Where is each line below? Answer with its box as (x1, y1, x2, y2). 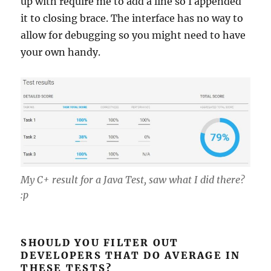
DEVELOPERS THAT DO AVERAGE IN (21, 249, 241, 261)
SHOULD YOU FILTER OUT (21, 236, 179, 249)
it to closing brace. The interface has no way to (21, 12, 244, 24)
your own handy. (21, 46, 101, 58)
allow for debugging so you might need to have (21, 29, 246, 41)
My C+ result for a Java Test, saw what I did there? (21, 173, 246, 186)
